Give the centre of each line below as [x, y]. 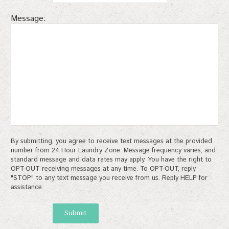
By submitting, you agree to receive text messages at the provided [111, 141]
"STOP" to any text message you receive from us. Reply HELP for [109, 178]
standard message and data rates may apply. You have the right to [111, 159]
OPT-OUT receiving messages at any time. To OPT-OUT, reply [103, 169]
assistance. [27, 187]
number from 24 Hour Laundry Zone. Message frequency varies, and [113, 150]
